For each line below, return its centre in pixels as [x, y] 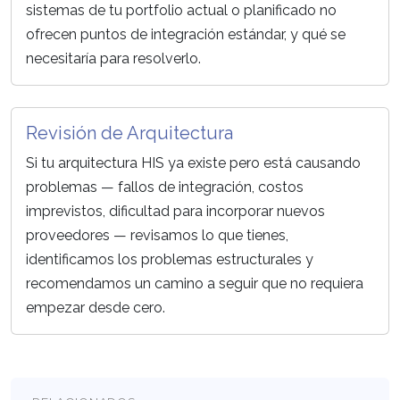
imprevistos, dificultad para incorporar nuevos [175, 212]
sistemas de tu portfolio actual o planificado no [181, 11]
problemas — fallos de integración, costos [165, 187]
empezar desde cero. [96, 308]
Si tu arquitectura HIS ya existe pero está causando [193, 163]
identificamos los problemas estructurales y [170, 260]
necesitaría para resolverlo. [113, 59]
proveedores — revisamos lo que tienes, [157, 236]
